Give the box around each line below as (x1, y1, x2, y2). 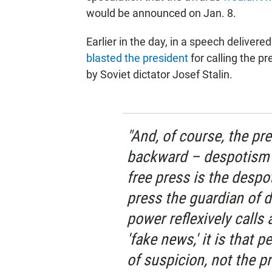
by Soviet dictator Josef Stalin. (86, 68, 233, 81)
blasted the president (86, 52, 188, 64)
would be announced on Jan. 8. (86, 7, 236, 19)
